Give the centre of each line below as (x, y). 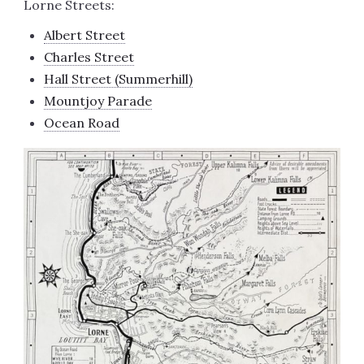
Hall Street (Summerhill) (118, 78)
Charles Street (89, 56)
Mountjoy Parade (97, 100)
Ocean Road (81, 122)
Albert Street (84, 35)
